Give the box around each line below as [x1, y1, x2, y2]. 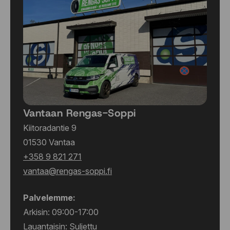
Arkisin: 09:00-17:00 [23, 207, 99, 218]
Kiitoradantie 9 [23, 123, 76, 133]
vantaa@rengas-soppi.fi [23, 166, 112, 177]
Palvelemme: [23, 193, 75, 203]
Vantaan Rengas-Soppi [23, 106, 136, 120]
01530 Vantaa [23, 137, 75, 148]
